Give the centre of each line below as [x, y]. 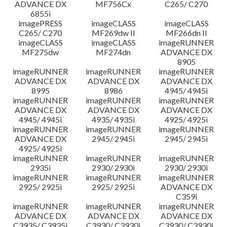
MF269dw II [113, 33]
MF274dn [113, 52]
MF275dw [41, 52]
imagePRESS [41, 23]
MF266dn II [186, 33]
